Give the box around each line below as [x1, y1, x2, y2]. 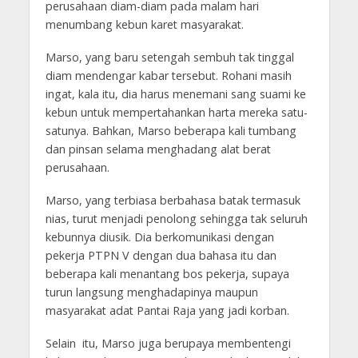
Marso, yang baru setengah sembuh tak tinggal [45, 49, 294, 65]
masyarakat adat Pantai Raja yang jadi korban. [45, 302, 289, 318]
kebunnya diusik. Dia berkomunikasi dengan [45, 229, 274, 245]
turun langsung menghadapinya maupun [45, 284, 258, 300]
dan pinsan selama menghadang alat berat [45, 141, 271, 157]
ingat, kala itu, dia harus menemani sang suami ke [45, 86, 306, 101]
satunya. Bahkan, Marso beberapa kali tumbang [45, 122, 296, 138]
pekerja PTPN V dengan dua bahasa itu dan [45, 247, 276, 263]
